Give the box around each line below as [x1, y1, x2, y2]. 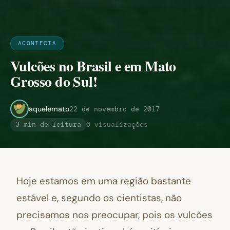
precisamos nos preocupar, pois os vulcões [16, 208, 213, 221]
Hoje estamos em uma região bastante [16, 174, 191, 187]
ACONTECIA [18, 40, 57, 47]
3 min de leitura [15, 120, 81, 129]
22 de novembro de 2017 [69, 104, 160, 113]
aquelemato [29, 104, 69, 113]
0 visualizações [86, 120, 148, 129]
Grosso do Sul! [10, 71, 98, 92]
